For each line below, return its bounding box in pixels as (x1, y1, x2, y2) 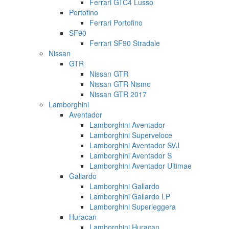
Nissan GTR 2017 (89, 89, 147, 100)
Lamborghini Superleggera (89, 201, 176, 212)
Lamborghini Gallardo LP (89, 191, 170, 202)
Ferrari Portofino (89, 17, 143, 28)
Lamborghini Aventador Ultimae (89, 161, 192, 171)
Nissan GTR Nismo (89, 79, 151, 89)
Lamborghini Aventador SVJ (89, 140, 179, 151)
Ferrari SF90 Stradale (89, 38, 160, 49)
